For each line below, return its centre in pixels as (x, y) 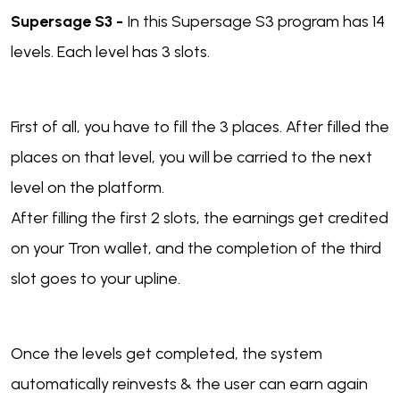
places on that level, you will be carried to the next (192, 158)
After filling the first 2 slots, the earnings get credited (200, 218)
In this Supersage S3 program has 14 (256, 22)
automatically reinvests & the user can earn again (189, 384)
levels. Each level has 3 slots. (110, 52)
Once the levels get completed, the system (167, 354)
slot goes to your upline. (96, 279)
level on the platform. (87, 188)
